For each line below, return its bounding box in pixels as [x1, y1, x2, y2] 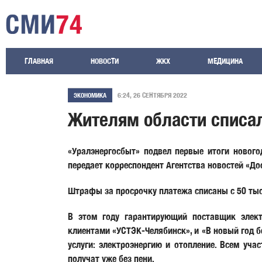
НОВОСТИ [91, 57, 119, 66]
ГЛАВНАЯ [25, 57, 53, 66]
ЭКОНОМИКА [74, 91, 106, 99]
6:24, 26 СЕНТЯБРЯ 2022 [117, 90, 187, 99]
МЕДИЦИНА [208, 57, 243, 66]
